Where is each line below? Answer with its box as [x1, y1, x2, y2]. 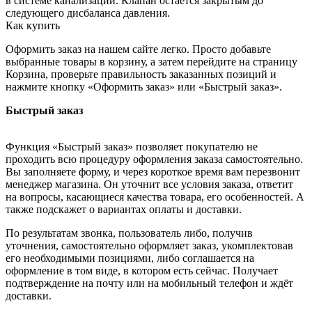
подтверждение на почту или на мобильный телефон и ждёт [6, 276, 293, 289]
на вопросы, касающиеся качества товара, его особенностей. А [6, 190, 304, 203]
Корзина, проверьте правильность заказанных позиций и [6, 68, 276, 80]
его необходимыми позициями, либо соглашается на [6, 251, 254, 264]
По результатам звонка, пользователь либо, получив [6, 226, 253, 239]
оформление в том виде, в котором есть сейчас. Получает [6, 264, 278, 276]
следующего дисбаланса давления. [6, 6, 170, 19]
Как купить [6, 19, 60, 31]
